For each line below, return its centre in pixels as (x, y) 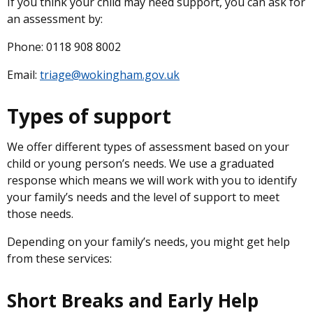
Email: (23, 75)
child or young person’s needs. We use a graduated (140, 163)
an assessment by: (55, 19)
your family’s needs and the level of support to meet (143, 197)
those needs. (40, 214)
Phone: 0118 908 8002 (64, 47)
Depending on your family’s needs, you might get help (148, 242)
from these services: (59, 259)
